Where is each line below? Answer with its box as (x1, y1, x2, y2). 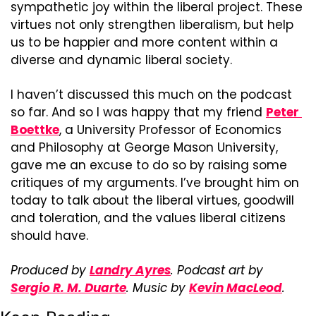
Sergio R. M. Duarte (11, 279, 126, 296)
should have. (11, 227, 88, 244)
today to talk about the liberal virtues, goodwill (11, 192, 294, 209)
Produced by (11, 262, 90, 279)
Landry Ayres (90, 262, 171, 279)
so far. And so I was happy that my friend (11, 104, 266, 121)
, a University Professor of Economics (59, 121, 281, 138)
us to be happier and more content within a (11, 34, 278, 51)
